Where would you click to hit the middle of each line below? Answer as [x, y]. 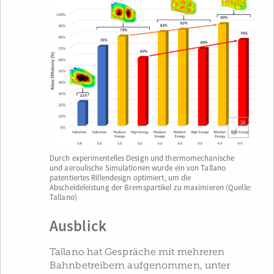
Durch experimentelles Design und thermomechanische [142, 158]
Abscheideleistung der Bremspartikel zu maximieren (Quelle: [150, 187]
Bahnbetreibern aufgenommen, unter [140, 265]
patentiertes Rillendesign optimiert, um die [120, 178]
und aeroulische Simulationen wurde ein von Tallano [138, 168]
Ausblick [78, 226]
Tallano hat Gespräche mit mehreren [137, 252]
